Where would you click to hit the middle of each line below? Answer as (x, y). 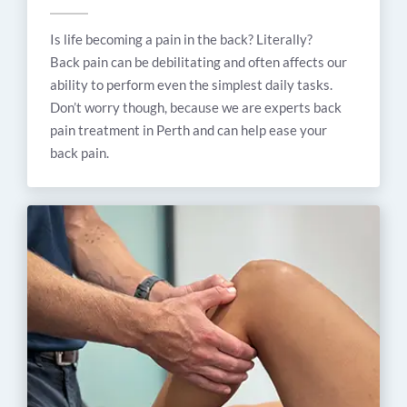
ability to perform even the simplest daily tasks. (191, 85)
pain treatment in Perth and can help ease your (189, 130)
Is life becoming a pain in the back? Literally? (181, 40)
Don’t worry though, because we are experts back (196, 108)
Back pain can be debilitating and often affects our (199, 62)
